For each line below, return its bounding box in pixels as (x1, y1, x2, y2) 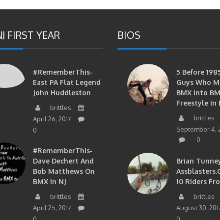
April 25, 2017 (32, 204, 71, 212)
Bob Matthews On (32, 167, 95, 176)
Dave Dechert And (32, 157, 94, 165)
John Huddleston (32, 88, 91, 97)
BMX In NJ (32, 177, 66, 186)
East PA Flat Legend (32, 78, 101, 87)
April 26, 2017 (32, 115, 71, 123)
